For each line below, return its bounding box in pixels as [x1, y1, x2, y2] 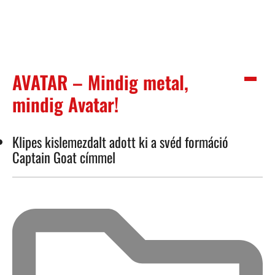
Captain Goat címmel [12, 146, 115, 167]
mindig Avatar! [12, 90, 118, 118]
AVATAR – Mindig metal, [12, 68, 188, 96]
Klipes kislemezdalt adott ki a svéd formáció [12, 131, 228, 152]
